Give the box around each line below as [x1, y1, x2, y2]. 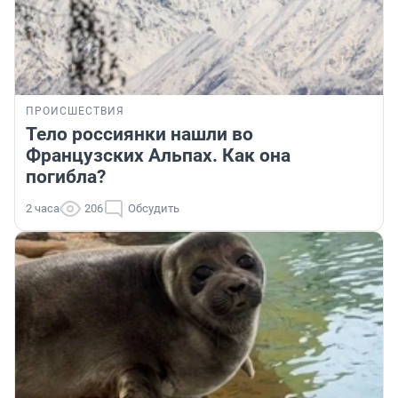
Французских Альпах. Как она [26, 144, 291, 166]
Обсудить [128, 201, 179, 215]
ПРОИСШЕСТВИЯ [26, 104, 124, 117]
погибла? [26, 165, 106, 187]
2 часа [26, 201, 60, 215]
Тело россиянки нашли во [26, 123, 253, 145]
